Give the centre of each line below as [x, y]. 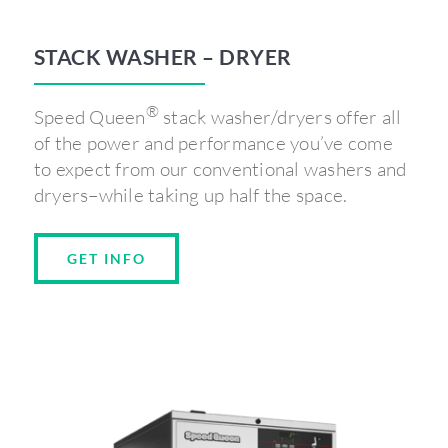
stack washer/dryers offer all [280, 117]
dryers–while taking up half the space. [190, 195]
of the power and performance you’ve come [213, 143]
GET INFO [106, 258]
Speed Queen [89, 117]
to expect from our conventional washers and [220, 169]
